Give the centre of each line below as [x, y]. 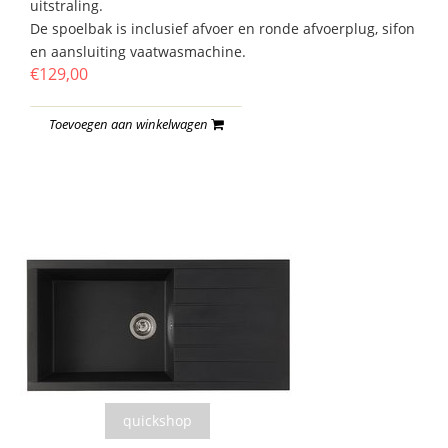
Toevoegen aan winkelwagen [130, 124]
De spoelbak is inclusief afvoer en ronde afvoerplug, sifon [222, 29]
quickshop [157, 421]
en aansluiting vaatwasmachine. [138, 52]
